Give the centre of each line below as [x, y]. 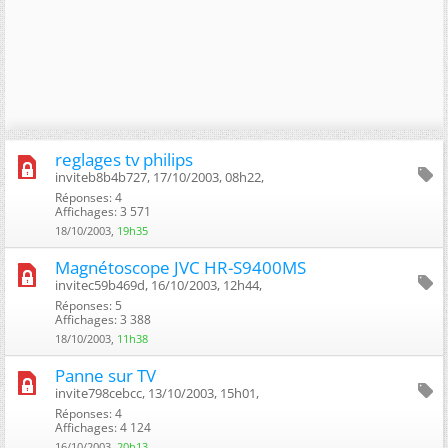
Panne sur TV [105, 375]
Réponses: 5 [88, 305]
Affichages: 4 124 [103, 427]
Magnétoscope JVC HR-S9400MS [180, 267]
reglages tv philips [124, 159]
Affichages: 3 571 [103, 211]
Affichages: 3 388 [103, 319]
